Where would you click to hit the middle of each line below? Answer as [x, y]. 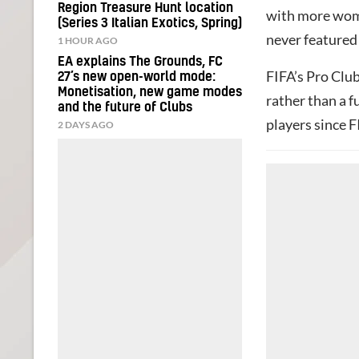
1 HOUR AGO [88, 40]
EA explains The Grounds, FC [140, 61]
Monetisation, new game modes [150, 92]
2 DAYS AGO [86, 124]
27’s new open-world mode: [137, 77]
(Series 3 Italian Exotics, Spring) [150, 23]
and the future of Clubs [125, 107]
